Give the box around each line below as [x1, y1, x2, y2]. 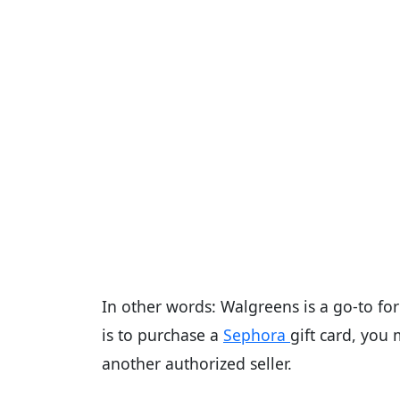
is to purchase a [102, 323, 223, 346]
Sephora [223, 323, 290, 346]
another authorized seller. [102, 352, 292, 374]
